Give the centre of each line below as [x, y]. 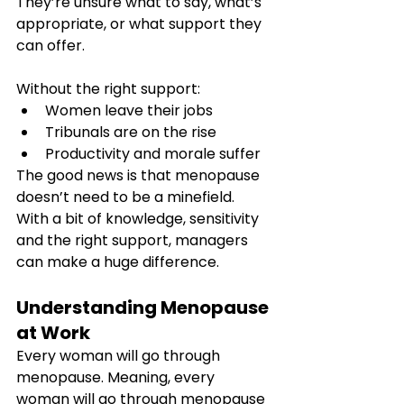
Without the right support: [108, 89]
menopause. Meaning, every [117, 377]
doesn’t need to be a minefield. [127, 197]
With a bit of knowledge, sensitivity [139, 219]
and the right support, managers [134, 240]
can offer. [50, 46]
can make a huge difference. [118, 262]
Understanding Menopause [144, 308]
